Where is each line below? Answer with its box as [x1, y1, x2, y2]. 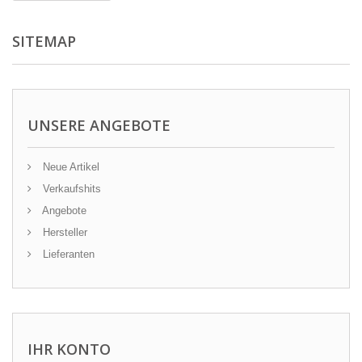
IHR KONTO [27, 339, 111, 359]
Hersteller [40, 226, 87, 238]
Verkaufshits [40, 183, 101, 195]
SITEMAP [12, 32, 76, 51]
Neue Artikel [40, 161, 99, 173]
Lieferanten [40, 248, 95, 260]
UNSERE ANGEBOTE [27, 116, 170, 135]
